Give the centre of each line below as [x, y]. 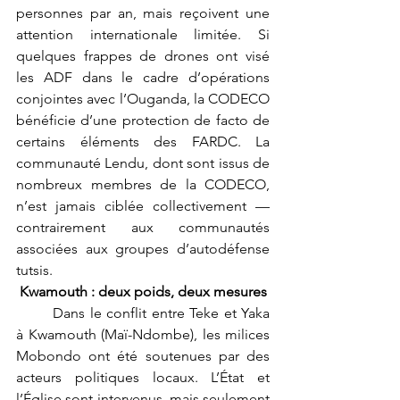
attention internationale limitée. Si [143, 35]
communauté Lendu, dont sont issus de [143, 163]
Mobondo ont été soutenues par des [143, 356]
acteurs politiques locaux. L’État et [143, 378]
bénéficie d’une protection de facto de [143, 121]
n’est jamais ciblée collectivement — [143, 206]
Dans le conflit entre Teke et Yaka [35, 313]
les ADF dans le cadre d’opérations [143, 78]
